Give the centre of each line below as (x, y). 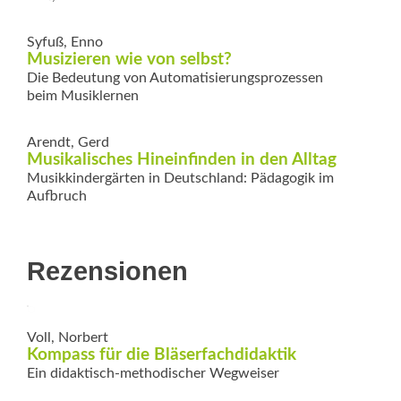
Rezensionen (107, 271)
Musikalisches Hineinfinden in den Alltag (182, 159)
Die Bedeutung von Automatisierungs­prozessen (175, 77)
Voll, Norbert (68, 337)
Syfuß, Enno (65, 42)
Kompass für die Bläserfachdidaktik (162, 354)
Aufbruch (57, 196)
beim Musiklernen (83, 95)
